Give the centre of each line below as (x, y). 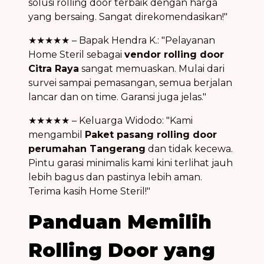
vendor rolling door (174, 54)
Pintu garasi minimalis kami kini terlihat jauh (131, 163)
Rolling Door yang (122, 250)
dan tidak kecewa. (189, 148)
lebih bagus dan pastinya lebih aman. (115, 177)
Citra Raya (54, 68)
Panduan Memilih (120, 222)
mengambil (57, 134)
